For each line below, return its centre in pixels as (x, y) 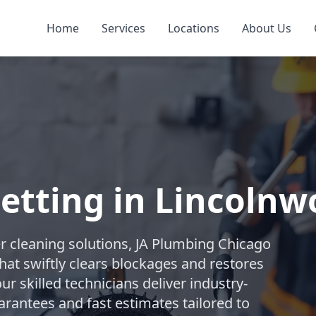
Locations (194, 28)
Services (123, 28)
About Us (267, 28)
